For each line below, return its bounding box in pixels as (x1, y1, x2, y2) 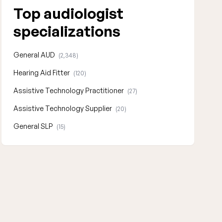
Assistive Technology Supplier (13, 104, 113, 112)
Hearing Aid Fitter (13, 68, 71, 77)
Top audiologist (13, 4, 123, 22)
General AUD (13, 51, 56, 59)
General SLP (13, 122, 55, 130)
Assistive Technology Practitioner (13, 86, 125, 95)
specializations (13, 22, 120, 40)
